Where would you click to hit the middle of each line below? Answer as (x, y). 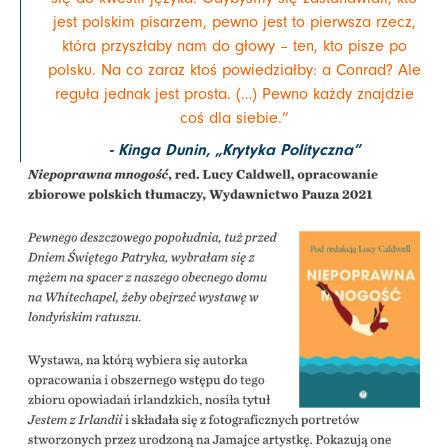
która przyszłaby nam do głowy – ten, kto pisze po (234, 45)
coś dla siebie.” (234, 117)
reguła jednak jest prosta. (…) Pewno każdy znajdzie (234, 93)
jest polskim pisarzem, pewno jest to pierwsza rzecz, (234, 21)
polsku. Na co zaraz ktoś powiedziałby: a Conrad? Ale (234, 69)
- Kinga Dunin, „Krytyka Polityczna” (234, 150)
